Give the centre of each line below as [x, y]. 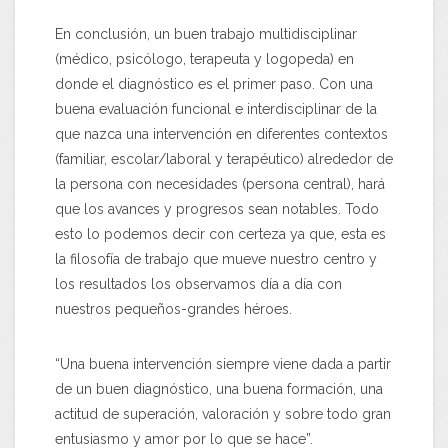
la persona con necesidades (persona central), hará [220, 183]
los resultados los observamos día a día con [198, 283]
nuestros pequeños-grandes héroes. [173, 308]
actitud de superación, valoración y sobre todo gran [223, 413]
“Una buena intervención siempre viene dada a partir [223, 363]
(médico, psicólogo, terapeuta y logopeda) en [204, 58]
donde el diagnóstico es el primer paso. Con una [214, 83]
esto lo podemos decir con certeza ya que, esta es [220, 233]
